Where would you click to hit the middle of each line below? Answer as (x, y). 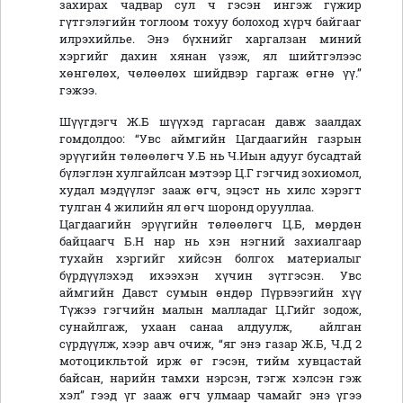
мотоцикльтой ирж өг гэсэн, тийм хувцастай (210, 361)
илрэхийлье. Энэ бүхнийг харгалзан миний (210, 39)
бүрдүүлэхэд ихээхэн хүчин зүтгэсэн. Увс (210, 276)
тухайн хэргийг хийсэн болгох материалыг (210, 259)
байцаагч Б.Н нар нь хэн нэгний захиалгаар (210, 242)
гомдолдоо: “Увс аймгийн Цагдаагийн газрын (210, 139)
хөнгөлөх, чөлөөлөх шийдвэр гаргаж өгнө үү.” (210, 73)
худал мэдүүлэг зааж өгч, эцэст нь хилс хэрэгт (210, 190)
